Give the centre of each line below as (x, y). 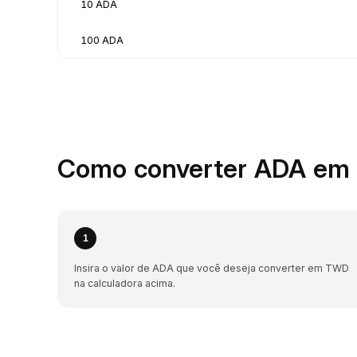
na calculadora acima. (125, 283)
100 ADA (102, 40)
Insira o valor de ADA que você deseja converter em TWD (212, 268)
